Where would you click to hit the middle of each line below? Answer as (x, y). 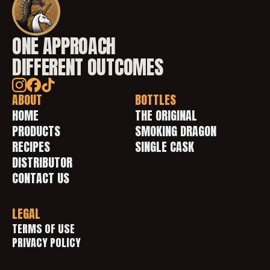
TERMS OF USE (45, 229)
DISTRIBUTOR (42, 162)
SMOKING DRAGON (176, 131)
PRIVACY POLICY (46, 243)
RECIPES (31, 147)
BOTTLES (155, 100)
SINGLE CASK (165, 147)
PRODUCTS (36, 131)
